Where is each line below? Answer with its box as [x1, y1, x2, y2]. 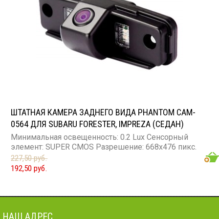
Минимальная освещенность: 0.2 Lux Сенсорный [11, 132, 189, 142]
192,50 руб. [11, 163, 48, 173]
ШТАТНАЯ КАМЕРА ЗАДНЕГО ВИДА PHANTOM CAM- [11, 107, 196, 117]
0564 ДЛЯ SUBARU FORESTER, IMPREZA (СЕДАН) [11, 118, 184, 129]
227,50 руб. [11, 153, 48, 163]
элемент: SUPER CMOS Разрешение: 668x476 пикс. [11, 142, 197, 152]
